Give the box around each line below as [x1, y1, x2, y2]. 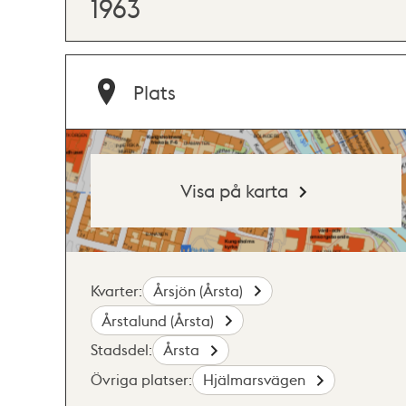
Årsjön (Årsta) [153, 280, 247, 300]
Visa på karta [180, 178, 289, 202]
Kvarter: [91, 280, 142, 300]
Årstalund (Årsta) [101, 310, 218, 330]
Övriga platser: [91, 370, 192, 390]
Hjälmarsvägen [203, 370, 310, 390]
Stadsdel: [91, 340, 152, 360]
